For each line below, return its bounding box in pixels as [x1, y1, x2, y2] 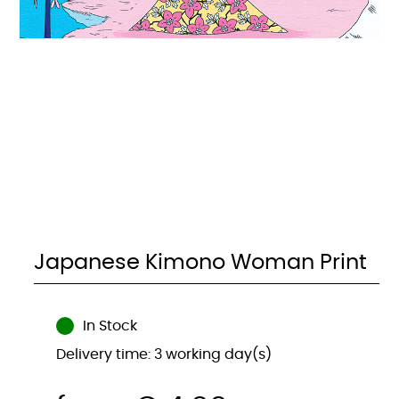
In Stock [82, 319, 137, 334]
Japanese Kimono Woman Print [33, 252, 367, 274]
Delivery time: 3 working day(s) [55, 347, 272, 362]
